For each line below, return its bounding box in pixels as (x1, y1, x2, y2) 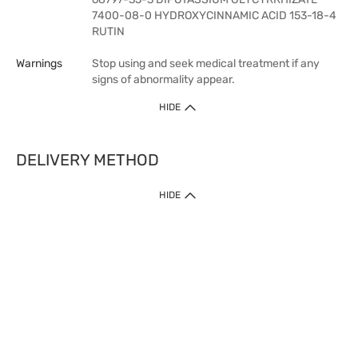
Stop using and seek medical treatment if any (92, 57, 320, 70)
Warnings (16, 57, 62, 70)
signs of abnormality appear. (92, 73, 235, 86)
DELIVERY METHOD (16, 150, 159, 169)
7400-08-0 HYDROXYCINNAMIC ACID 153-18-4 (92, 9, 336, 22)
